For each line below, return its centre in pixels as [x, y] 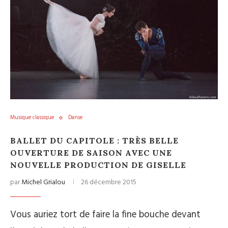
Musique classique [32, 118]
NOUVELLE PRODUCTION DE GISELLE [98, 165]
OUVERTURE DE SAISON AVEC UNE [91, 153]
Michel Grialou [43, 182]
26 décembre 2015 [109, 182]
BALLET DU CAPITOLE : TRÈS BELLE [94, 140]
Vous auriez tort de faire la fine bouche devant [105, 215]
